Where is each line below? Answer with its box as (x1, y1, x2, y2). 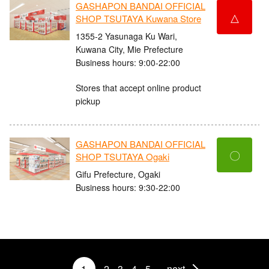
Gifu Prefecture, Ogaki (76, 168, 160, 180)
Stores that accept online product (76, 81, 201, 94)
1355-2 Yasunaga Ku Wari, (76, 29, 177, 42)
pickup (76, 94, 100, 107)
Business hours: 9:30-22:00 (76, 181, 180, 193)
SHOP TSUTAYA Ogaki (76, 150, 169, 163)
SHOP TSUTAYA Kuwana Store (76, 12, 201, 25)
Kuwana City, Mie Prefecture (76, 43, 183, 55)
